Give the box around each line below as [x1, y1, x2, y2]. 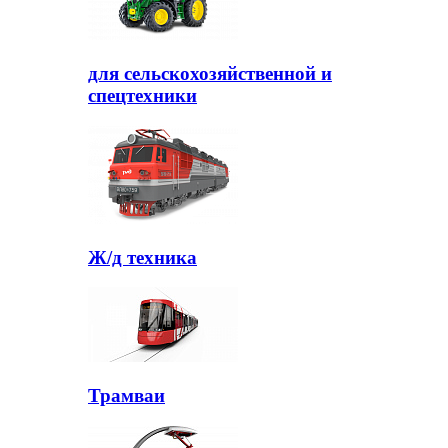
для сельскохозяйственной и [88, 63, 332, 85]
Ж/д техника [88, 246, 197, 268]
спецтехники [88, 85, 197, 107]
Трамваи [88, 385, 165, 407]
